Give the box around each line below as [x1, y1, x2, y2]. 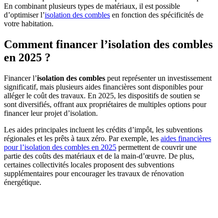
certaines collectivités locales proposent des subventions [4, 161, 174, 169]
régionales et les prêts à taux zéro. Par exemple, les [4, 134, 161, 143]
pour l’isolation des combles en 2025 [4, 143, 116, 152]
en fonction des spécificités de [110, 11, 203, 19]
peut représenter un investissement [105, 74, 212, 83]
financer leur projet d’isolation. [4, 109, 98, 118]
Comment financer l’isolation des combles [4, 38, 213, 51]
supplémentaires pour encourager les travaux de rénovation [4, 169, 184, 178]
